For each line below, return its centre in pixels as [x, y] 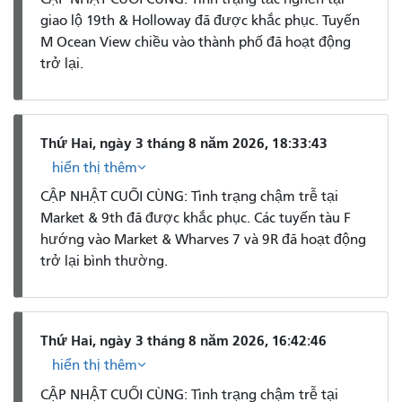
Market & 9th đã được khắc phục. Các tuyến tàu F [196, 218]
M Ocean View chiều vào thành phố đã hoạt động [196, 43]
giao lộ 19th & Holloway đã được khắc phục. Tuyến [200, 21]
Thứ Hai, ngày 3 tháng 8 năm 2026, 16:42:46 [184, 340]
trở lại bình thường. [104, 262]
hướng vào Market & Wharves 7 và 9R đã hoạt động [203, 240]
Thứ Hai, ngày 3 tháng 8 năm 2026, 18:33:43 [184, 143]
